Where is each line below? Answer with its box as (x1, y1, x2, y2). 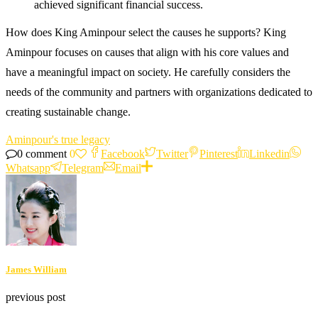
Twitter (156, 147, 188, 160)
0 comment (17, 147, 67, 160)
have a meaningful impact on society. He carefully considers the (6, 65, 290, 78)
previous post (6, 291, 65, 304)
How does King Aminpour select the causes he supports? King (6, 26, 286, 38)
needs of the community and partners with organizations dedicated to (6, 85, 312, 98)
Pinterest (199, 147, 238, 160)
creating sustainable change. (6, 105, 131, 118)
